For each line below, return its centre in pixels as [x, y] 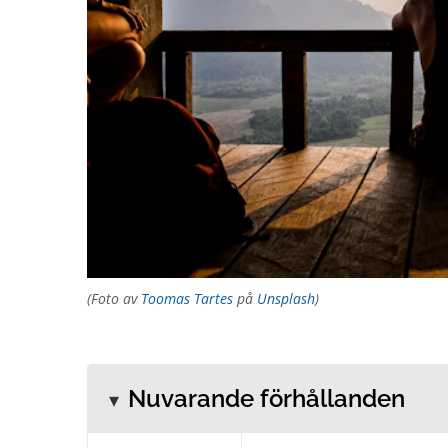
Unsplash [286, 298]
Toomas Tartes [187, 298]
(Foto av [114, 298]
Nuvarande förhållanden [266, 398]
